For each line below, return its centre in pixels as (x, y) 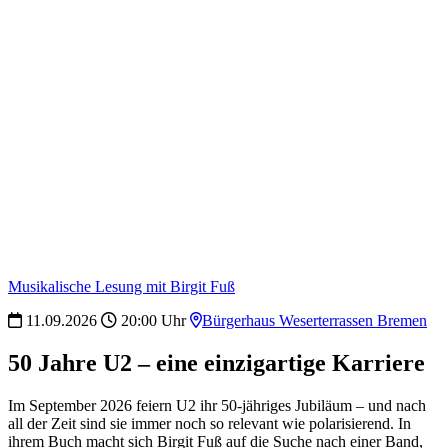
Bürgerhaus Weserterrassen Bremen (314, 321)
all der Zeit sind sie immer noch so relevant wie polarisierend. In (209, 424)
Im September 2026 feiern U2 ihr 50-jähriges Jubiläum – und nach (217, 406)
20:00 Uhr (151, 321)
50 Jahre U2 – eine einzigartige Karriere (216, 363)
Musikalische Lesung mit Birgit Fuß (121, 287)
